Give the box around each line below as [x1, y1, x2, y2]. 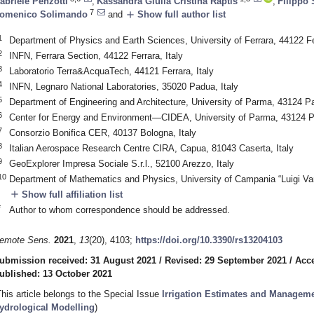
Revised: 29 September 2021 [165, 255, 287, 266]
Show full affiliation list [18, 189, 123, 200]
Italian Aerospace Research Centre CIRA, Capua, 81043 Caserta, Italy [8, 142, 294, 153]
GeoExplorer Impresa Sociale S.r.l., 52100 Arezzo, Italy [8, 158, 234, 169]
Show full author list [135, 8, 226, 20]
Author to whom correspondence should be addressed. [8, 204, 230, 215]
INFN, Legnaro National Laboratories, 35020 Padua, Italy [8, 81, 238, 92]
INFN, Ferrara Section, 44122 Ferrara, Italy [8, 50, 183, 61]
